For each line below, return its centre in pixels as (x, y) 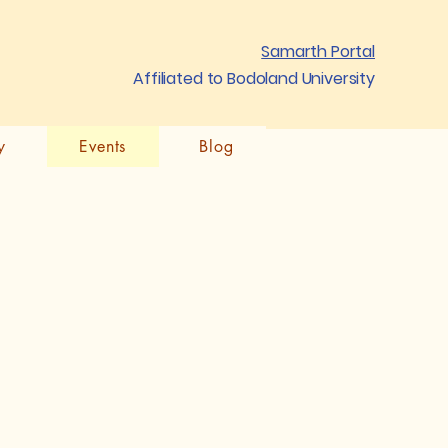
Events (103, 146)
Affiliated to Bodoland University (254, 78)
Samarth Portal (318, 51)
